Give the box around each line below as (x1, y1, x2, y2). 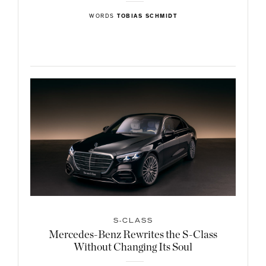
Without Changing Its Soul (74, 242, 192, 253)
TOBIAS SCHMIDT (117, 14, 177, 20)
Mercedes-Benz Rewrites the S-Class (49, 229, 217, 240)
